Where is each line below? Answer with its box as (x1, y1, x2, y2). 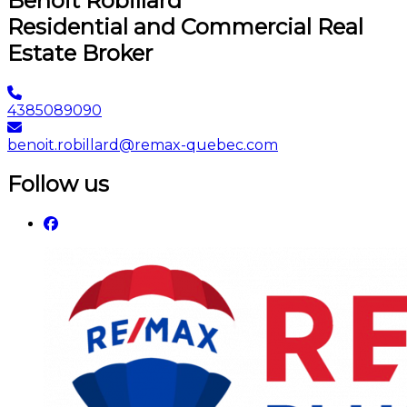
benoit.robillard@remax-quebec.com (7, 135, 278, 154)
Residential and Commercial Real (7, 13, 363, 40)
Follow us (7, 171, 109, 198)
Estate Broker (7, 39, 153, 66)
